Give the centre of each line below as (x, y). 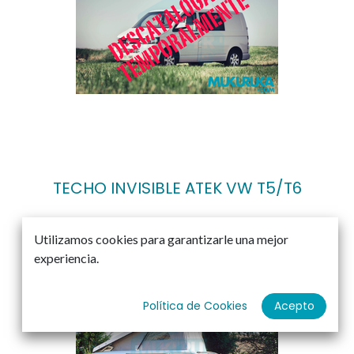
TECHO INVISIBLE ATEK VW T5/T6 (177, 188)
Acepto (294, 306)
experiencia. (66, 258)
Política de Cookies (195, 306)
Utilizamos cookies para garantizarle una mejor (161, 239)
